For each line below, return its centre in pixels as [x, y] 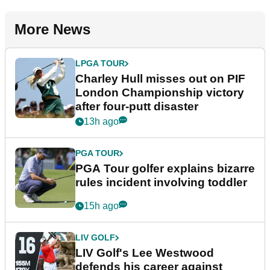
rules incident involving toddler [161, 183]
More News [52, 30]
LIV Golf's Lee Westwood [145, 253]
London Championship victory [160, 93]
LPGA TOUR [100, 64]
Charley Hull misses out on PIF [160, 79]
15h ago [101, 206]
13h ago [101, 122]
